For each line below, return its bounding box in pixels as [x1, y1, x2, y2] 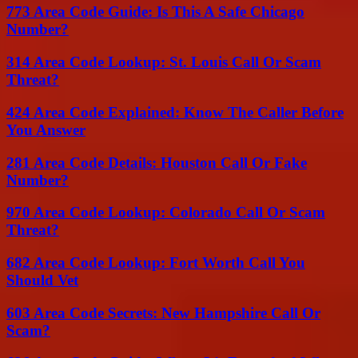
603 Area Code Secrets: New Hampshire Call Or [6, 304, 320, 321]
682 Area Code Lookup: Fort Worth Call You [6, 254, 305, 272]
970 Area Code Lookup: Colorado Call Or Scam [6, 204, 325, 221]
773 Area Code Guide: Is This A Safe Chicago [6, 3, 304, 21]
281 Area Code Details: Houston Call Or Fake [6, 153, 307, 171]
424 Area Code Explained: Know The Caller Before [6, 103, 344, 121]
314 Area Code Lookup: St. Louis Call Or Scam [6, 54, 321, 71]
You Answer [6, 121, 86, 138]
